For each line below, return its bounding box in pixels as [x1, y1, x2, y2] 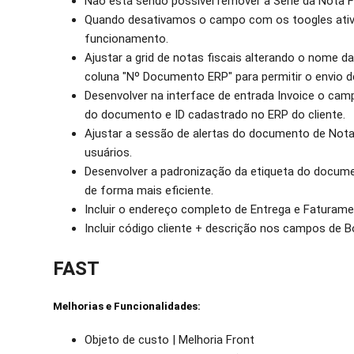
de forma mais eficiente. [85, 183, 214, 198]
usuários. [85, 145, 133, 160]
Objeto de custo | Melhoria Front [85, 333, 255, 348]
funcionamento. [85, 32, 169, 47]
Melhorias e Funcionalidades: [53, 300, 204, 313]
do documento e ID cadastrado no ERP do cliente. [85, 107, 346, 122]
